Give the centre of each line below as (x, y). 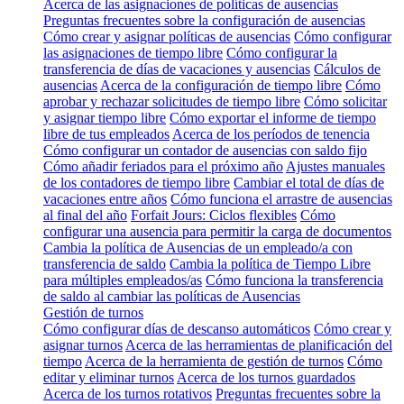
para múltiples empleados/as (123, 280)
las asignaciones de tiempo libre (133, 52)
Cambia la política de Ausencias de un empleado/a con (198, 247)
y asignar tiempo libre (105, 117)
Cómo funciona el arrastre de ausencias (281, 198)
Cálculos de (347, 69)
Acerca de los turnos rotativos (128, 393)
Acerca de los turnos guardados (266, 377)
